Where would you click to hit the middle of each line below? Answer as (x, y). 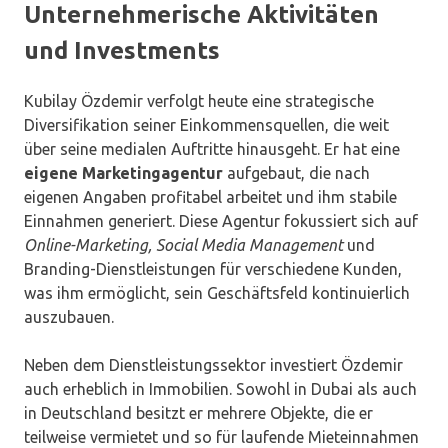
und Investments (122, 51)
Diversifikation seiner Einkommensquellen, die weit (206, 125)
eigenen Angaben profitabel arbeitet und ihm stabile (210, 197)
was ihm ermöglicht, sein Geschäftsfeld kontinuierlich (217, 293)
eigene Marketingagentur (123, 173)
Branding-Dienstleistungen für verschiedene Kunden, (213, 269)
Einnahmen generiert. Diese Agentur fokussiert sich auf (221, 221)
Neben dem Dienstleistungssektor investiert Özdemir (213, 365)
